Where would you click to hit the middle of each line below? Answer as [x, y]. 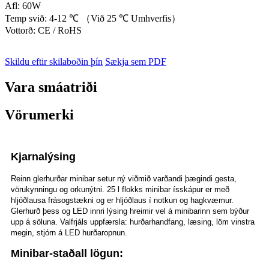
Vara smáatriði [51, 87]
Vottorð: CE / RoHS [43, 30]
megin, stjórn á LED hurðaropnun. [69, 233]
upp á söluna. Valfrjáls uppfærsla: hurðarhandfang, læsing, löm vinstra [133, 222]
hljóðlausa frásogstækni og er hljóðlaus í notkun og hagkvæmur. [122, 201]
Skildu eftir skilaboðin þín [54, 61]
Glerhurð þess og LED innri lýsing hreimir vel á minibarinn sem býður [130, 211]
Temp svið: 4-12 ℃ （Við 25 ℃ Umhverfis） [93, 18]
